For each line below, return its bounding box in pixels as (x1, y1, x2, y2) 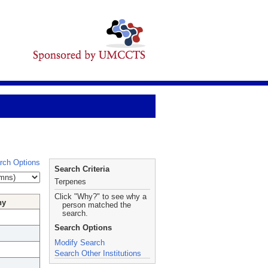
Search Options (54, 223, 112, 232)
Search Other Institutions (54, 249, 141, 258)
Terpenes (54, 177, 86, 186)
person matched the (62, 200, 131, 209)
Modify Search (54, 238, 105, 247)
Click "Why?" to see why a (54, 192, 147, 201)
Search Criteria (54, 165, 109, 173)
